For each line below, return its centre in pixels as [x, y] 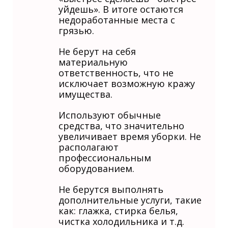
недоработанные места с [117, 20]
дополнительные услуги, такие [130, 200]
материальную [93, 62]
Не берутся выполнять [111, 189]
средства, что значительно [121, 125]
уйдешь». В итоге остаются [121, 9]
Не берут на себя [97, 51]
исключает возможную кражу [127, 83]
